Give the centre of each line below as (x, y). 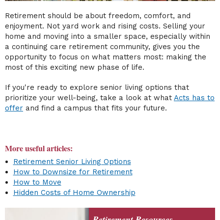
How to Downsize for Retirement (73, 172)
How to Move (37, 182)
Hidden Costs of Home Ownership (74, 192)
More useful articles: (39, 148)
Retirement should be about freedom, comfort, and (98, 16)
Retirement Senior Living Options (72, 161)
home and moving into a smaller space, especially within (108, 37)
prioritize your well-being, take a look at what (89, 98)
